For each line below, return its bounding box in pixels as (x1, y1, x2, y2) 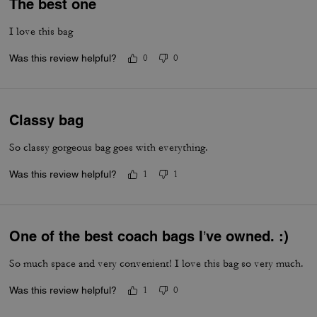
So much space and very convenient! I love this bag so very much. (9, 257, 304, 270)
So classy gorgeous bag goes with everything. (9, 141, 209, 154)
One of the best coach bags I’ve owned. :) (9, 228, 289, 245)
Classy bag (9, 112, 84, 129)
